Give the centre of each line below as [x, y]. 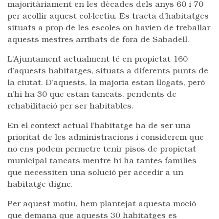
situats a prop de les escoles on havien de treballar [109, 28]
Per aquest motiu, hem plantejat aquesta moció [102, 204]
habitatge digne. [40, 185]
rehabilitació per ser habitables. [70, 107]
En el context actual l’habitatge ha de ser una [99, 126]
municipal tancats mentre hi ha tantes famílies [102, 161]
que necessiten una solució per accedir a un [95, 173]
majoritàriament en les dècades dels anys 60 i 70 [105, 5]
